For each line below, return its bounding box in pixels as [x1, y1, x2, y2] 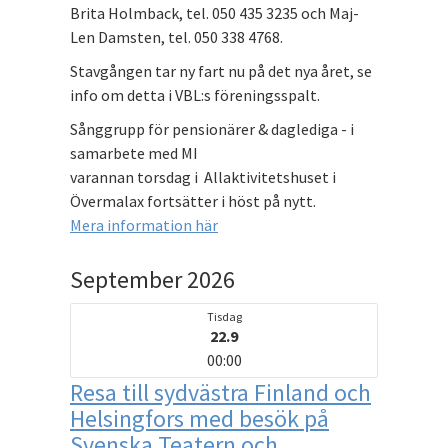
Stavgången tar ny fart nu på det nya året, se [70, 61, 372, 82]
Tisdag [206, 309, 242, 325]
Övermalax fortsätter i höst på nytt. [70, 191, 316, 212]
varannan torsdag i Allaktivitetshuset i [70, 167, 336, 188]
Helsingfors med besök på [70, 403, 329, 435]
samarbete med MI [70, 143, 198, 164]
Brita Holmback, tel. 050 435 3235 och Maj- [70, 3, 359, 24]
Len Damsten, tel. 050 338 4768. [70, 27, 283, 48]
